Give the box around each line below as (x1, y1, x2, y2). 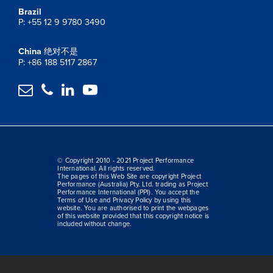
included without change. (57, 219, 132, 228)
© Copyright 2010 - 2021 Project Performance (57, 156, 194, 165)
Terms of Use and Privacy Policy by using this (57, 196, 191, 204)
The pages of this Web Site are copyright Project (57, 172, 202, 180)
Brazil (18, 6, 41, 17)
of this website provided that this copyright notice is (57, 211, 210, 220)
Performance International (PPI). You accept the (57, 188, 199, 196)
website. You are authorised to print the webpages (57, 204, 209, 212)
